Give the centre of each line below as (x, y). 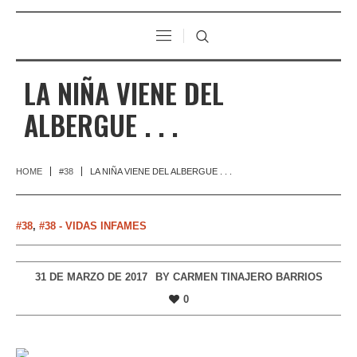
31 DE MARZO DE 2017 (91, 277)
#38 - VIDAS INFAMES (93, 226)
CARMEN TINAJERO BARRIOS (247, 277)
